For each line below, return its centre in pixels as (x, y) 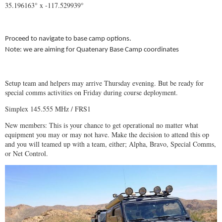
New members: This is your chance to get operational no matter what (102, 125)
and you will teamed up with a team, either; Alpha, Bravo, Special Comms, (111, 144)
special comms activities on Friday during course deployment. (91, 92)
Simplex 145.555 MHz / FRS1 (48, 109)
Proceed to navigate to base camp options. (68, 39)
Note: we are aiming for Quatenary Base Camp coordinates (92, 50)
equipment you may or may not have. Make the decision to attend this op (107, 135)
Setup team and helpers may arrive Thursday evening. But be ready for (104, 83)
